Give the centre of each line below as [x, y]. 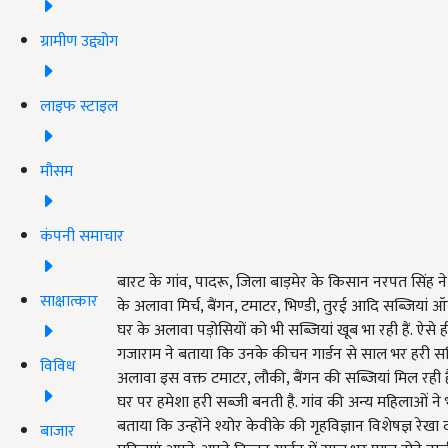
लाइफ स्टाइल [79, 106]
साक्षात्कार [69, 301]
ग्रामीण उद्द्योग [79, 41]
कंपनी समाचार [82, 236]
